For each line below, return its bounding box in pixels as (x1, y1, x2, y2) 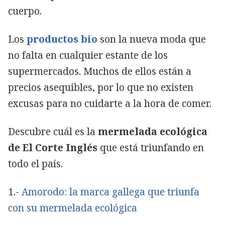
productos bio (27, 32, 97, 46)
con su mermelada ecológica (8, 201, 137, 214)
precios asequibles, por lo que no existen (8, 80, 193, 94)
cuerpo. (8, 4, 42, 18)
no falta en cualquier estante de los (8, 48, 168, 62)
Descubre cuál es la (8, 125, 98, 138)
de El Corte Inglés (8, 141, 100, 154)
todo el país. (8, 157, 63, 170)
